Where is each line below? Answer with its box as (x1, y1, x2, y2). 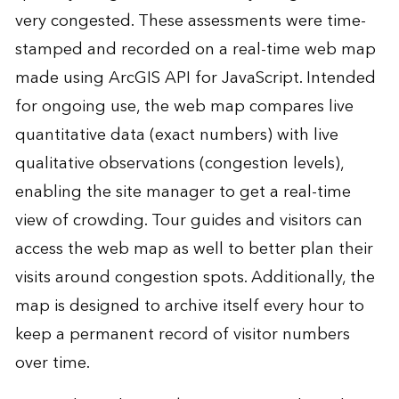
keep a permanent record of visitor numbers (14, 321, 350, 349)
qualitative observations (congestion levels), (14, 150, 344, 178)
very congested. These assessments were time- (14, 7, 366, 36)
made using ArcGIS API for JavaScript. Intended (14, 64, 376, 93)
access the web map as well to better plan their (14, 235, 373, 264)
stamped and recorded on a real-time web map (14, 36, 376, 64)
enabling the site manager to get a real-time (14, 178, 351, 207)
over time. (14, 349, 90, 378)
